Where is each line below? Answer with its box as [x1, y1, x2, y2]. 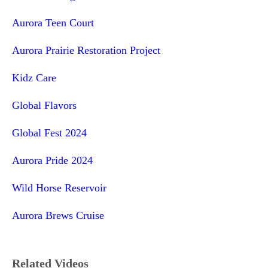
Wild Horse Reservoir [12, 181, 106, 194]
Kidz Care [12, 71, 56, 84]
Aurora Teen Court [12, 16, 94, 29]
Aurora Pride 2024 [12, 154, 93, 166]
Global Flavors [12, 99, 77, 111]
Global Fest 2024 [12, 126, 87, 139]
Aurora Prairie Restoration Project [12, 44, 160, 56]
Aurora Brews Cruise [12, 209, 104, 221]
